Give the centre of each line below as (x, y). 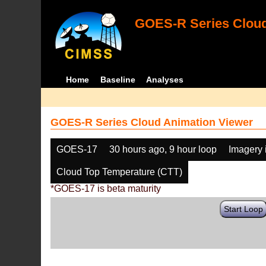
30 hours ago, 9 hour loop (163, 149)
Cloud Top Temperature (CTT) (120, 172)
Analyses (165, 80)
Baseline (118, 80)
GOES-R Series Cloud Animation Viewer (152, 122)
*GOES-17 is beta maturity (106, 189)
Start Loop (244, 209)
